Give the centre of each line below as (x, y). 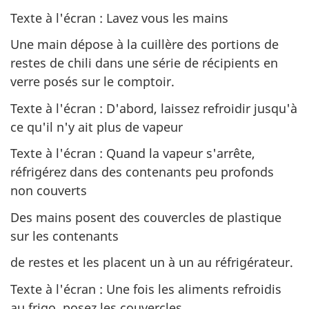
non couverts (49, 190)
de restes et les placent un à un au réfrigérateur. (152, 262)
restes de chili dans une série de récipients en (144, 63)
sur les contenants (64, 236)
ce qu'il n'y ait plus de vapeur (97, 127)
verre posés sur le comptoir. (92, 81)
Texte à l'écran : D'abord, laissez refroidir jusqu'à (154, 108)
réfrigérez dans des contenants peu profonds (142, 172)
